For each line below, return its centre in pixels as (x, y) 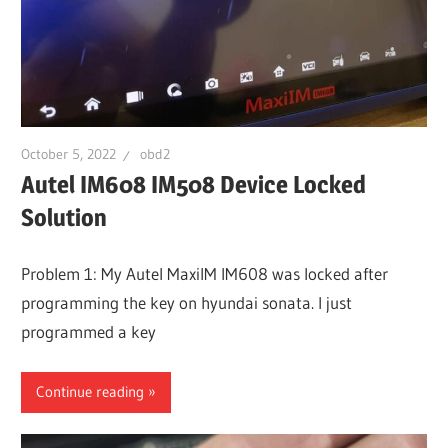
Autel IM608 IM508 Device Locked (194, 184)
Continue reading (90, 392)
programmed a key (89, 332)
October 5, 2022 (69, 154)
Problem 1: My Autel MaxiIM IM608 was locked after (205, 274)
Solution (64, 217)
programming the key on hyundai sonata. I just (187, 303)
